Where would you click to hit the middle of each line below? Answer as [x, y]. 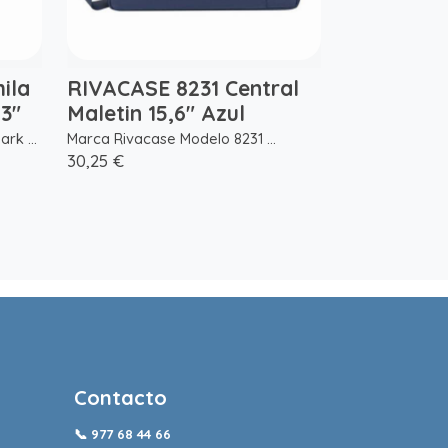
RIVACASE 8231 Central [183, 88]
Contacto [120, 398]
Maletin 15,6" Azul [156, 113]
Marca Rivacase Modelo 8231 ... [172, 139]
